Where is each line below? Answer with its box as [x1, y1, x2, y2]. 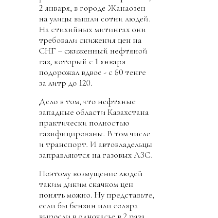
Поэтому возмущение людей [39, 168, 143, 179]
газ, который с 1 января [39, 56, 126, 67]
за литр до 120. [39, 77, 92, 88]
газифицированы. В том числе [39, 128, 150, 139]
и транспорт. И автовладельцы [39, 139, 152, 149]
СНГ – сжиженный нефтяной [39, 45, 147, 56]
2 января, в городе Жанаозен [39, 2, 145, 13]
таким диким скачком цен [39, 179, 133, 189]
